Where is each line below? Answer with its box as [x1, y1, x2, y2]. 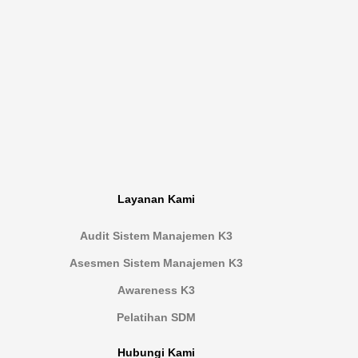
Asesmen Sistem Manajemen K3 [69, 256, 243, 269]
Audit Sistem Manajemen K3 [79, 229, 233, 242]
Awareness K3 [117, 283, 195, 296]
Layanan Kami [117, 193, 195, 205]
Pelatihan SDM [116, 310, 196, 324]
